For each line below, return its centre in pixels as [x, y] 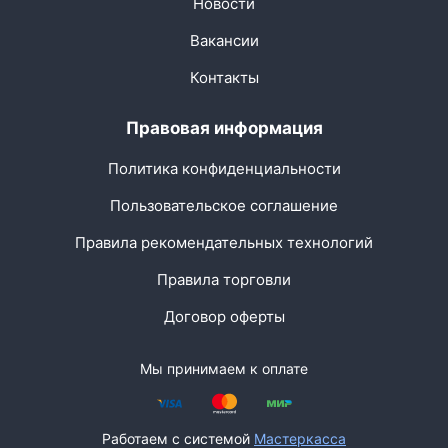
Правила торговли [224, 279]
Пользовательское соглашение [224, 205]
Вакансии [224, 40]
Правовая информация [224, 127]
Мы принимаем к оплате [224, 368]
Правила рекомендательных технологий [224, 242]
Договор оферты [224, 316]
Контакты [224, 77]
